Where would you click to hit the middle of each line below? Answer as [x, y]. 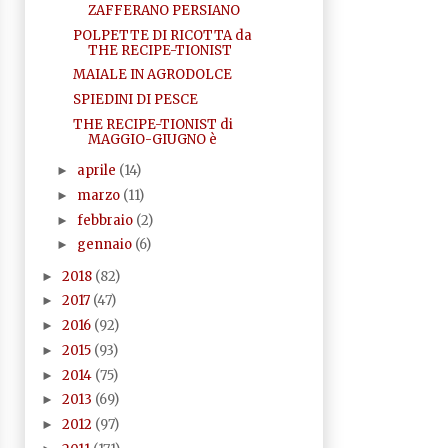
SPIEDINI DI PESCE [135, 100]
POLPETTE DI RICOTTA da [162, 35]
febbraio [107, 220]
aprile [98, 171]
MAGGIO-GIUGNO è [152, 139]
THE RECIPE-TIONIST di [152, 124]
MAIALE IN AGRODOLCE [152, 75]
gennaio [106, 245]
